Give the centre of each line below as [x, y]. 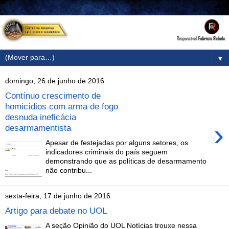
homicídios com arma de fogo [62, 107]
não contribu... [69, 170]
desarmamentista [38, 128]
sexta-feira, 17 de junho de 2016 [58, 196]
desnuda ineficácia [41, 117]
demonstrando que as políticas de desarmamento [126, 161]
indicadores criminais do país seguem [107, 152]
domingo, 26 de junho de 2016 [55, 81]
